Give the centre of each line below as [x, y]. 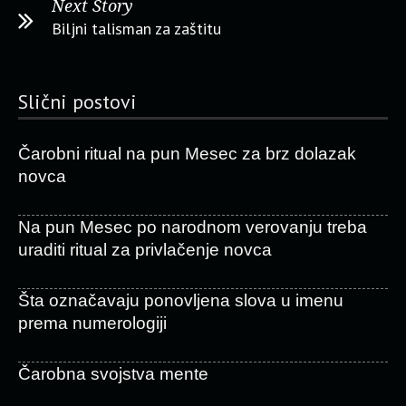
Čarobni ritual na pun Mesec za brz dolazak [187, 154]
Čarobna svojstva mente [113, 374]
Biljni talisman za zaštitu [136, 29]
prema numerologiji [92, 323]
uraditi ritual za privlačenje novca [145, 250]
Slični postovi [77, 101]
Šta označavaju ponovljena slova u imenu [181, 300]
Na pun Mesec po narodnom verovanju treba [193, 227]
